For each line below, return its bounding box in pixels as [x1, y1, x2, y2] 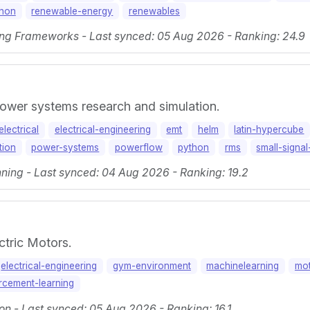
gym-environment [112, 259, 191, 271]
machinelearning [206, 259, 280, 271]
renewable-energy [31, 5, 113, 17]
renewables [128, 5, 180, 17]
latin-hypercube [234, 124, 304, 136]
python [178, 141, 210, 153]
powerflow [114, 141, 163, 153]
